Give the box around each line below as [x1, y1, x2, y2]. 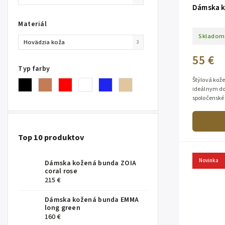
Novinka [199, 157, 218, 165]
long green [45, 203, 80, 213]
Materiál [18, 19, 47, 29]
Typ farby [18, 63, 50, 74]
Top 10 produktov [18, 132, 84, 144]
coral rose [45, 166, 77, 177]
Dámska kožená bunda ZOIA [45, 158, 137, 169]
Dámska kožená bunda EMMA [45, 195, 139, 205]
